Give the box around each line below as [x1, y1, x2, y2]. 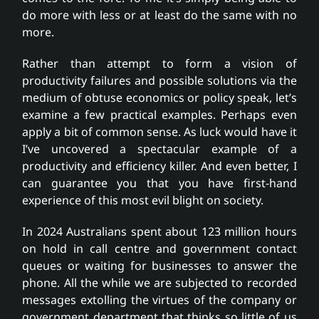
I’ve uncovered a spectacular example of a [22, 141, 297, 157]
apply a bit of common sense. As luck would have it [22, 124, 297, 140]
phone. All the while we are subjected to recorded [22, 275, 297, 291]
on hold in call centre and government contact [22, 241, 297, 257]
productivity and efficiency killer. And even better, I [22, 158, 297, 174]
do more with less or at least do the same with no [22, 7, 297, 23]
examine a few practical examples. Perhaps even [22, 107, 297, 123]
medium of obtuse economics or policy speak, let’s [22, 90, 297, 106]
